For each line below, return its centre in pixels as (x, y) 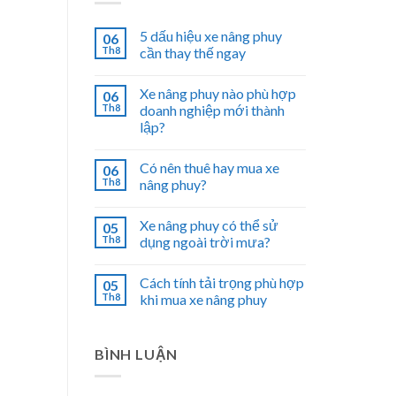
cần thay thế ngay (193, 53)
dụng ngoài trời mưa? (205, 242)
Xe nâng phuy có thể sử (209, 225)
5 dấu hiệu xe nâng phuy (211, 36)
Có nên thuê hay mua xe (209, 168)
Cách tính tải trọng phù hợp (222, 283)
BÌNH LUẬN (137, 354)
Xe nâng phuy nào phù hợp (218, 94)
